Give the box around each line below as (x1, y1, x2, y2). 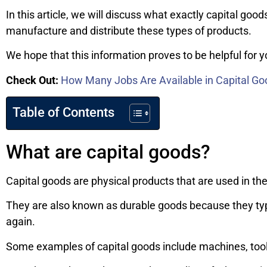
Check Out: (6, 73, 58, 86)
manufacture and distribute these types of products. (6, 24, 252, 37)
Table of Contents (13, 105, 114, 120)
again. (6, 215, 35, 228)
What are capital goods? (6, 141, 210, 164)
